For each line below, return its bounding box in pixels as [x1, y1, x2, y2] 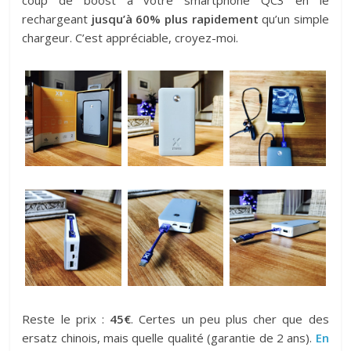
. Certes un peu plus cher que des [131, 310, 329, 327]
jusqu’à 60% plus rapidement [91, 10, 259, 27]
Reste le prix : [22, 310, 110, 327]
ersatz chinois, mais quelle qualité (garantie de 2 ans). [22, 329, 316, 346]
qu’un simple [258, 10, 329, 27]
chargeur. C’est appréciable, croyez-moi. [22, 29, 239, 45]
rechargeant [22, 10, 92, 27]
